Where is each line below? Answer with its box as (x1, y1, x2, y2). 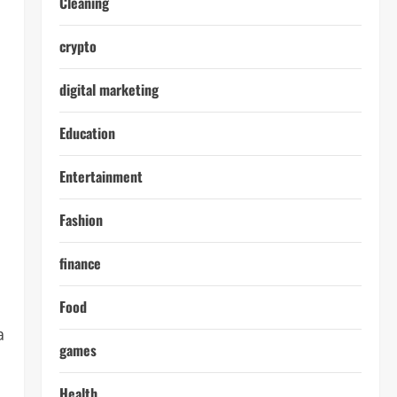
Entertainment (58, 166, 143, 187)
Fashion (58, 209, 103, 230)
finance (58, 253, 101, 274)
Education (58, 122, 115, 144)
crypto (58, 35, 97, 57)
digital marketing (58, 79, 159, 100)
